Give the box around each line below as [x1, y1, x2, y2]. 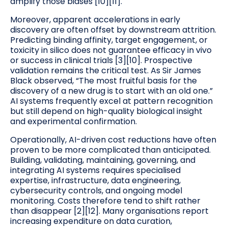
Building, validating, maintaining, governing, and [10, 154, 195, 166]
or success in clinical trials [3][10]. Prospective [10, 54, 192, 67]
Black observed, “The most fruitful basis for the [10, 75, 197, 87]
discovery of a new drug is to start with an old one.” [10, 85, 213, 97]
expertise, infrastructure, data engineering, [10, 175, 181, 187]
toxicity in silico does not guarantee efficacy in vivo [10, 44, 212, 56]
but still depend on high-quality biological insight [10, 105, 203, 118]
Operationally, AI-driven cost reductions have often [10, 134, 216, 146]
